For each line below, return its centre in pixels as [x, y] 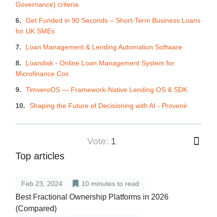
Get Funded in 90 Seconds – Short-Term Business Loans [113, 21]
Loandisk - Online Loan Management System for [100, 63]
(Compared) [36, 209]
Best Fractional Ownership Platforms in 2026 [92, 197]
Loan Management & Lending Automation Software [104, 47]
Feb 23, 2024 [42, 184]
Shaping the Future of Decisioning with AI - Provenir [108, 106]
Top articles [40, 156]
